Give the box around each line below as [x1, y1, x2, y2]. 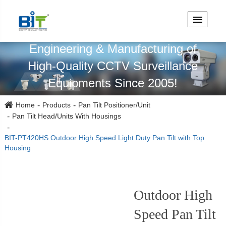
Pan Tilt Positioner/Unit [78, 101, 150, 109]
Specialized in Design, [54, 24, 172, 38]
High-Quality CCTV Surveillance [28, 59, 198, 73]
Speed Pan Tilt [133, 206, 216, 222]
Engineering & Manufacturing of [29, 41, 197, 55]
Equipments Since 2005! [48, 76, 178, 90]
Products [42, 101, 71, 109]
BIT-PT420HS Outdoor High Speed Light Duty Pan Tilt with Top [4, 134, 204, 142]
